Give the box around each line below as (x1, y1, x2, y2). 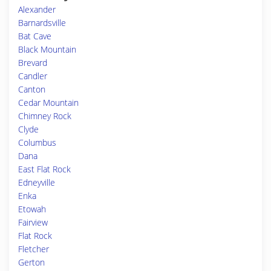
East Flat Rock (18, 163, 71, 175)
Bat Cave (18, 30, 51, 42)
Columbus (18, 137, 56, 148)
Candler (18, 70, 47, 82)
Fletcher (18, 243, 49, 255)
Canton (18, 83, 45, 95)
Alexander (18, 4, 56, 15)
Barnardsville (18, 17, 66, 28)
